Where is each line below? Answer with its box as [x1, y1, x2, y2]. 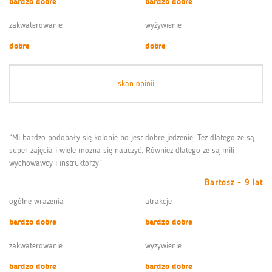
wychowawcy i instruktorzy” [9, 157, 102, 168]
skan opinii [118, 78, 154, 89]
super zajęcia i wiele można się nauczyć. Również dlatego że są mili [9, 144, 234, 155]
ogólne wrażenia [9, 195, 64, 206]
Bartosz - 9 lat [205, 177, 263, 188]
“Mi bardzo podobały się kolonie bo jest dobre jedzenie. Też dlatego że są [9, 132, 254, 143]
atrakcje [145, 195, 172, 206]
